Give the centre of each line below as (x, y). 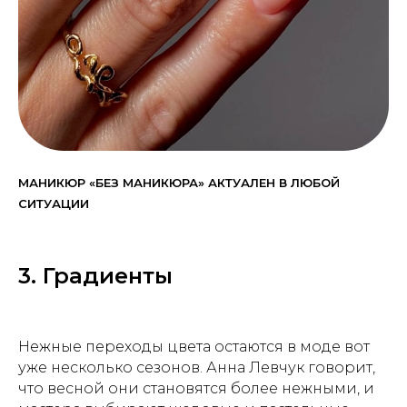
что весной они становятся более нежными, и (196, 388)
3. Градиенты (95, 275)
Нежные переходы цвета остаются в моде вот (194, 346)
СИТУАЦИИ (54, 203)
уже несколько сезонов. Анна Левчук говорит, (197, 367)
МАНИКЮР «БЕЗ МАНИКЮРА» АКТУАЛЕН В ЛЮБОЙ (179, 182)
